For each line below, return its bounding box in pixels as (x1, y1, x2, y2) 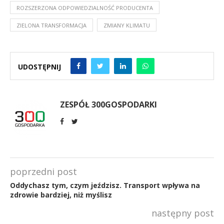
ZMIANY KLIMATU (103, 21, 150, 29)
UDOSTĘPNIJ (18, 62, 61, 71)
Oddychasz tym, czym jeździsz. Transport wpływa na (10, 180, 200, 190)
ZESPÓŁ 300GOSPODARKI (60, 98, 157, 110)
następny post (151, 206, 214, 219)
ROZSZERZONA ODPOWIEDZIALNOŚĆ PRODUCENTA (16, 3, 153, 11)
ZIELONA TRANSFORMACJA (16, 21, 86, 29)
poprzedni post (10, 165, 77, 177)
